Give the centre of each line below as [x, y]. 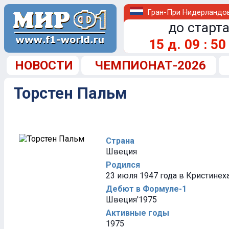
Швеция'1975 [131, 200]
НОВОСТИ [44, 65]
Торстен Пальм [70, 93]
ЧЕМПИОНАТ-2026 [150, 65]
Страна [120, 141]
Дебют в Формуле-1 [146, 189]
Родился [123, 165]
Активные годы [138, 213]
